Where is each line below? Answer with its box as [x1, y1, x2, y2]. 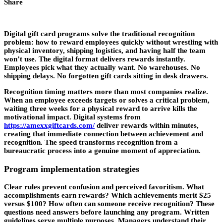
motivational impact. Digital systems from [4, 113, 141, 121]
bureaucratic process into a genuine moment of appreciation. [4, 147, 201, 155]
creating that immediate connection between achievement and [4, 130, 203, 138]
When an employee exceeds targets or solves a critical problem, [4, 96, 210, 105]
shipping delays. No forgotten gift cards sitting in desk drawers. [4, 72, 208, 80]
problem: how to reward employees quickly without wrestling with [4, 38, 218, 47]
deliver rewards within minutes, [95, 121, 199, 130]
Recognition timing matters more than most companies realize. [4, 88, 208, 96]
